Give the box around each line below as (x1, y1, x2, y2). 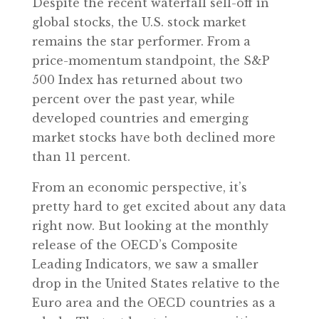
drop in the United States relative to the (31, 276, 280, 291)
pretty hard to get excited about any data (31, 199, 286, 214)
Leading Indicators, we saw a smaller (31, 256, 258, 271)
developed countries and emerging (31, 110, 249, 125)
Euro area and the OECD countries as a (31, 295, 276, 310)
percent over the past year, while (31, 91, 235, 106)
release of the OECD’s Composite (31, 237, 238, 252)
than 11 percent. (31, 149, 130, 164)
